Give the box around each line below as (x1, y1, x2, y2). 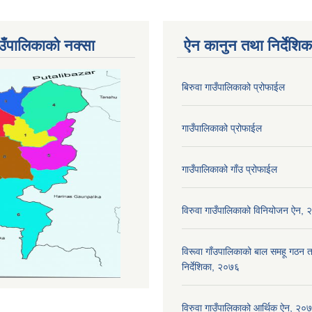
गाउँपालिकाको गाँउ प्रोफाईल (182, 163, 277, 175)
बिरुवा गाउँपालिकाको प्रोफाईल (182, 81, 285, 93)
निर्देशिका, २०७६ (182, 260, 240, 272)
